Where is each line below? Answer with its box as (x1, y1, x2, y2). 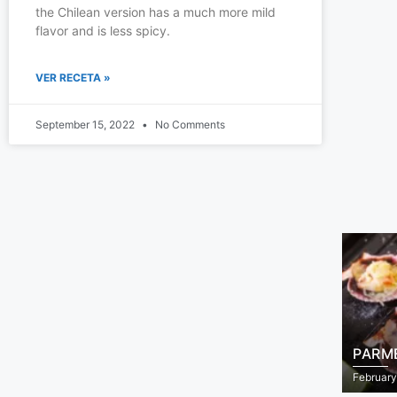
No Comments (152, 117, 225, 131)
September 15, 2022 (35, 117, 137, 131)
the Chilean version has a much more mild (35, 4, 276, 19)
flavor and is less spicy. (35, 22, 170, 38)
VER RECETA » (35, 70, 111, 84)
